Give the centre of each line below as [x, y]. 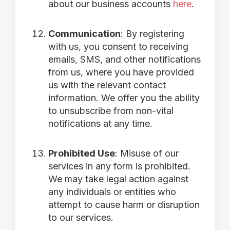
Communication [84, 34]
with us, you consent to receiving [118, 46]
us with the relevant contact [107, 85]
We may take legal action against [118, 179]
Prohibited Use [82, 153]
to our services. [81, 217]
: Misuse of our [147, 153]
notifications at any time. [100, 123]
